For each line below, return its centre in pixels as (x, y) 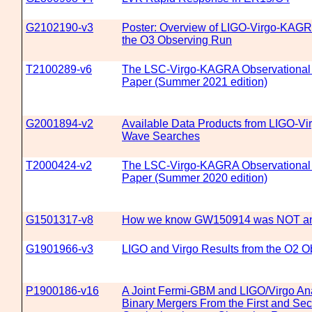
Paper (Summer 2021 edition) (195, 82)
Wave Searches (161, 136)
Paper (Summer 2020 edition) (195, 178)
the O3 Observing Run (177, 40)
